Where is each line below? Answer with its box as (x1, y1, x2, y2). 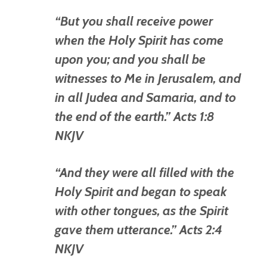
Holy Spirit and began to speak (55, 183, 228, 199)
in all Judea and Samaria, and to (55, 89, 237, 105)
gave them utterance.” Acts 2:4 (55, 221, 223, 237)
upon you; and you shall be (55, 51, 206, 67)
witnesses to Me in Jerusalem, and (55, 70, 241, 86)
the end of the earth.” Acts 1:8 (55, 108, 215, 124)
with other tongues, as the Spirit (55, 202, 229, 218)
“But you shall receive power (55, 13, 213, 29)
